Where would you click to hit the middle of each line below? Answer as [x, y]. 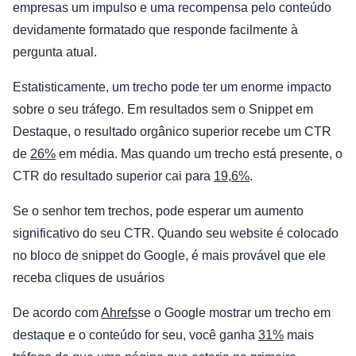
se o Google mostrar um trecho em [234, 313]
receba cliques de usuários [89, 278]
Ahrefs [119, 313]
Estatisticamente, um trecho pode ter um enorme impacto [172, 87]
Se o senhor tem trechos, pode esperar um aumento [158, 211]
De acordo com [57, 313]
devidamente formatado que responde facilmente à [155, 30]
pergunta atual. [55, 52]
